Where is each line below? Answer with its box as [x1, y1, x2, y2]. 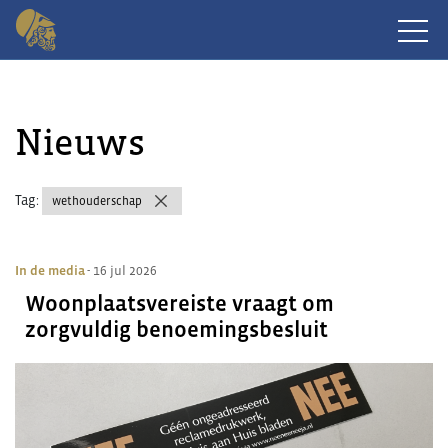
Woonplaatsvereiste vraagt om [25, 291, 334, 316]
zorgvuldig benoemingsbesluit [25, 317, 328, 342]
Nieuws [15, 121, 145, 163]
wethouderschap [52, 194, 142, 208]
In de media [15, 263, 85, 278]
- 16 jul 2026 [87, 263, 157, 278]
